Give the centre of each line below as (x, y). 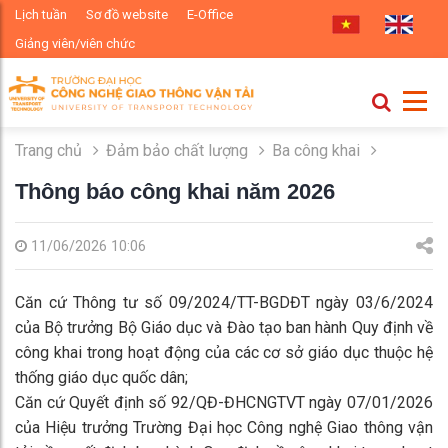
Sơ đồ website (127, 14)
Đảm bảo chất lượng (177, 150)
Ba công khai (316, 150)
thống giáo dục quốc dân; (101, 378)
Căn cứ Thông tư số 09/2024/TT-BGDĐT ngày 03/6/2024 (224, 303)
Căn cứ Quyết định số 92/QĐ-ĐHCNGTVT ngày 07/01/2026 (224, 403)
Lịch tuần (41, 14)
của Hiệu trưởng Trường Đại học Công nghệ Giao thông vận (224, 428)
